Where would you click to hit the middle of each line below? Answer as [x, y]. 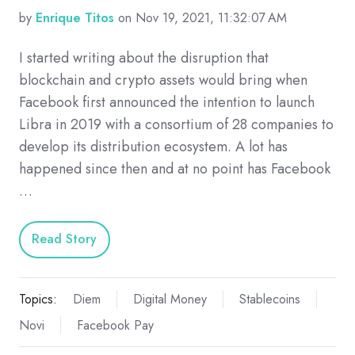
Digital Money [170, 299]
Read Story [65, 239]
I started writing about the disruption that [144, 57]
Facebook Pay [115, 326]
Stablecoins [269, 299]
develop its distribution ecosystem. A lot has [153, 146]
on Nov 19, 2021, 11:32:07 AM [200, 17]
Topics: [38, 299]
